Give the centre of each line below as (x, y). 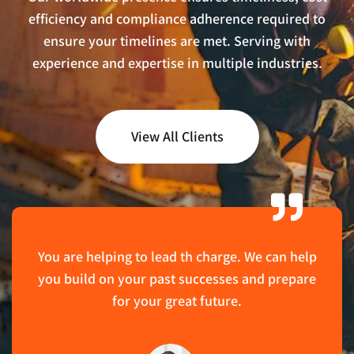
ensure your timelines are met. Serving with (177, 40)
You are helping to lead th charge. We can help (177, 256)
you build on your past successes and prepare (177, 278)
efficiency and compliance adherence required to (177, 18)
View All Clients (177, 136)
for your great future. (177, 300)
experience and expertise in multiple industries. (177, 62)
